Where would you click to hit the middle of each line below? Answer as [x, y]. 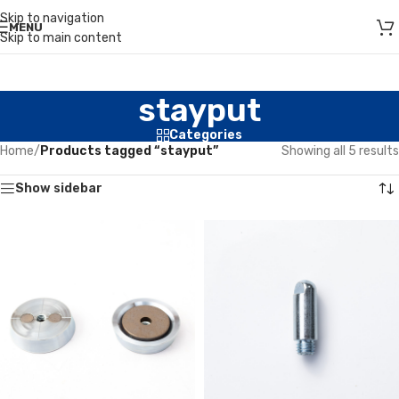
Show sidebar [59, 188]
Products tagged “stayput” [129, 151]
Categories [206, 135]
